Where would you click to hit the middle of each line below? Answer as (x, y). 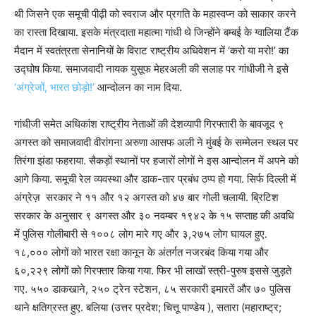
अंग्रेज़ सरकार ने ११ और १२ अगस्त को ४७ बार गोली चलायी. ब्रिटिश (146, 197)
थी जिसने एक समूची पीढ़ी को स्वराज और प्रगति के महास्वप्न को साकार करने (155, 14)
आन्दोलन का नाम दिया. (138, 87)
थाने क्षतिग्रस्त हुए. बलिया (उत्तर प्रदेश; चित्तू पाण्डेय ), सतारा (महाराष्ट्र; (148, 308)
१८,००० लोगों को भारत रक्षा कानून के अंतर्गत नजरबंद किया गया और (141, 253)
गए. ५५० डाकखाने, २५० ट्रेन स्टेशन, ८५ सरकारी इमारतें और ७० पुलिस (152, 289)
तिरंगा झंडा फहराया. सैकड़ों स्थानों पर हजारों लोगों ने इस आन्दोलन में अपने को (156, 161)
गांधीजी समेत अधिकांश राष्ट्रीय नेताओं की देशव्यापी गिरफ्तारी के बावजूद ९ (149, 124)
